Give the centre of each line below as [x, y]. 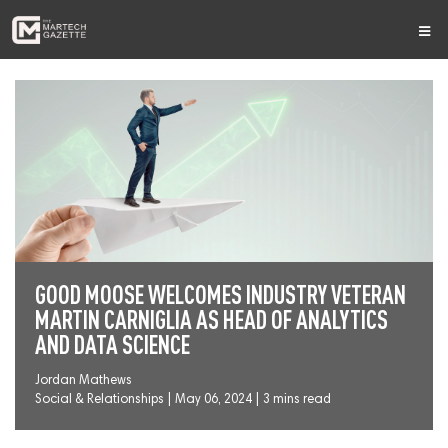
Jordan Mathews [83, 381]
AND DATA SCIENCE [112, 344]
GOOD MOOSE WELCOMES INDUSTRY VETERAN [220, 294]
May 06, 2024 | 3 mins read [253, 400]
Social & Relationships [99, 400]
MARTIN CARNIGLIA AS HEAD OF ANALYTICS [211, 319]
